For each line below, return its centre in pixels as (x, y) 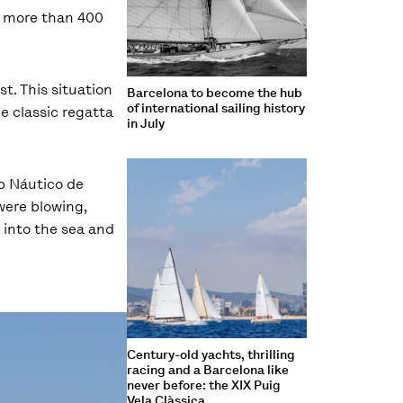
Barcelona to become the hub (214, 93)
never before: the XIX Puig (203, 385)
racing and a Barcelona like (207, 370)
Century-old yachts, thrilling (210, 354)
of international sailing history (215, 108)
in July (145, 123)
